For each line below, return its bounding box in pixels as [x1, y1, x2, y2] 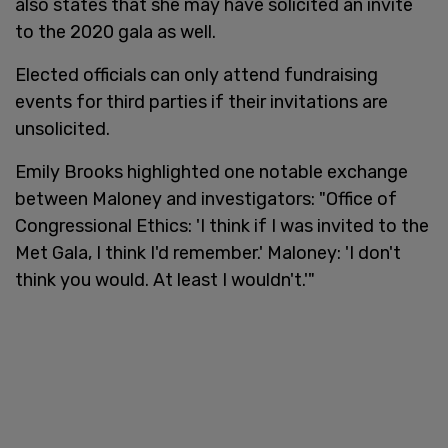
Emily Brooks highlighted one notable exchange [15, 160, 408, 183]
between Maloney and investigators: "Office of [15, 187, 397, 210]
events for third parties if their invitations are [15, 90, 388, 113]
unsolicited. [15, 117, 110, 140]
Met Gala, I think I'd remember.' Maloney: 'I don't [15, 241, 401, 264]
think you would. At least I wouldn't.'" [15, 268, 315, 291]
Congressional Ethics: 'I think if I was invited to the [15, 214, 429, 237]
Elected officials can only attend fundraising [15, 63, 378, 86]
